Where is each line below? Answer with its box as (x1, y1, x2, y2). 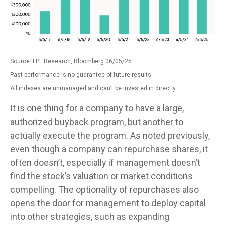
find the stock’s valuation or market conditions (10, 171, 193, 182)
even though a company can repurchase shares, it (10, 144, 208, 155)
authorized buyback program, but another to (10, 117, 183, 128)
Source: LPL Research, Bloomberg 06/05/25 (10, 58, 132, 65)
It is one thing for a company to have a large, (10, 103, 184, 114)
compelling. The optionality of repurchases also (10, 184, 199, 195)
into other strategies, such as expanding (10, 211, 169, 222)
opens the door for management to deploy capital (10, 198, 206, 209)
